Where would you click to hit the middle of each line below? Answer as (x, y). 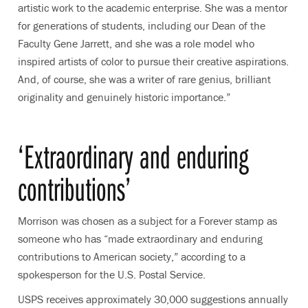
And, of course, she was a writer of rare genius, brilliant (144, 79)
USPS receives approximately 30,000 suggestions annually (153, 299)
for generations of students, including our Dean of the (142, 26)
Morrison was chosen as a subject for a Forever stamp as (147, 221)
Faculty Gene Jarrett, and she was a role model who (136, 44)
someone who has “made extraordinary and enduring (140, 239)
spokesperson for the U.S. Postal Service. (112, 275)
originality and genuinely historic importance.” (124, 97)
